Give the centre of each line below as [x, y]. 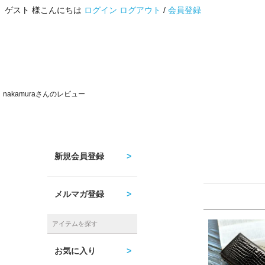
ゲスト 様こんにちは [44, 10]
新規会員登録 [79, 156]
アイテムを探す [75, 224]
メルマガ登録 [79, 194]
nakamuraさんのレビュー [44, 94]
